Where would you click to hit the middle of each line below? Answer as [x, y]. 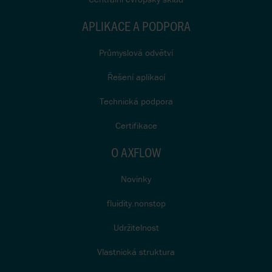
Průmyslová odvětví [136, 53]
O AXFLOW [136, 152]
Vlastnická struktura [136, 252]
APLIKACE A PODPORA [136, 26]
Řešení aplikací [136, 77]
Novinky [136, 179]
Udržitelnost [136, 227]
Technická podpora [136, 101]
